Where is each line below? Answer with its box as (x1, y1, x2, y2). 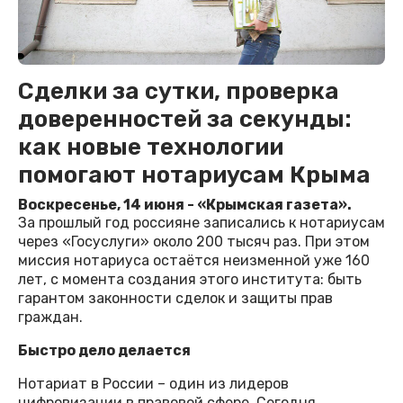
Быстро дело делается (18, 342, 191, 360)
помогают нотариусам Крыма (18, 161, 371, 190)
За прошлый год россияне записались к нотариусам (18, 214, 385, 232)
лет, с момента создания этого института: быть (18, 271, 362, 289)
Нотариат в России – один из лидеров (18, 375, 289, 393)
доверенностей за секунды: (18, 105, 352, 134)
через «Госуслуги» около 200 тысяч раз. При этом (18, 233, 370, 251)
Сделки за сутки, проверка (18, 77, 339, 106)
